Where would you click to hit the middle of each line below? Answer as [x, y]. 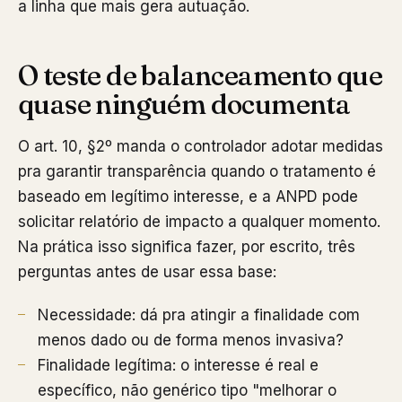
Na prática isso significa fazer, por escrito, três [187, 247]
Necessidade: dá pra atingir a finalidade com [199, 315]
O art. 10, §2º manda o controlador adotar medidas [201, 146]
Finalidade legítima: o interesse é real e [178, 365]
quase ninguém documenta [184, 105]
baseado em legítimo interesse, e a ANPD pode [188, 197]
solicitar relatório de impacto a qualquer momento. [199, 222]
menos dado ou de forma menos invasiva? [191, 340]
